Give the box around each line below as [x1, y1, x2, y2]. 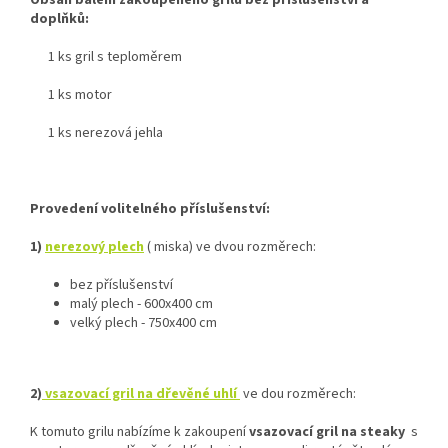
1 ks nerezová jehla [30, 122, 163, 143]
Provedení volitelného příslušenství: [30, 198, 270, 219]
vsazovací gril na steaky [249, 421, 405, 442]
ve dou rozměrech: [240, 383, 356, 404]
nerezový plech [45, 236, 144, 257]
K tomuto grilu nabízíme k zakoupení [30, 421, 249, 442]
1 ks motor [30, 84, 112, 105]
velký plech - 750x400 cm [70, 312, 217, 333]
